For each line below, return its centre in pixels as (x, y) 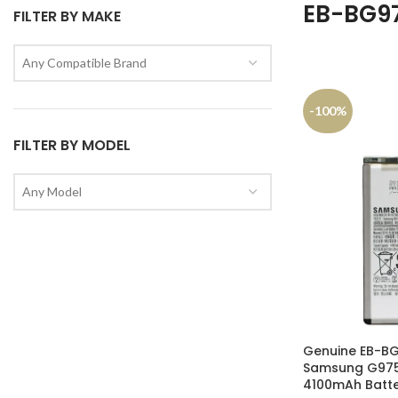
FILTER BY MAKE (67, 16)
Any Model (52, 191)
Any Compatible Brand (84, 63)
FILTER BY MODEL (72, 145)
